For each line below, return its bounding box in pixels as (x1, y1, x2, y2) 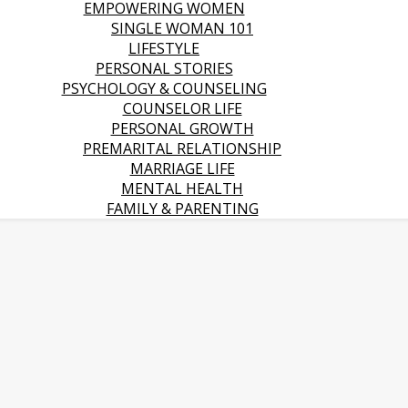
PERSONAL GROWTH (110, 118, 254, 138)
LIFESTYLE (128, 38, 199, 58)
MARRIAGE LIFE (129, 158, 235, 178)
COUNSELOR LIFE (122, 98, 242, 118)
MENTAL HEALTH (121, 178, 243, 199)
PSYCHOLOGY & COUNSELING (61, 78, 267, 98)
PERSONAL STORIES (95, 58, 233, 78)
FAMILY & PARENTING (106, 199, 259, 219)
